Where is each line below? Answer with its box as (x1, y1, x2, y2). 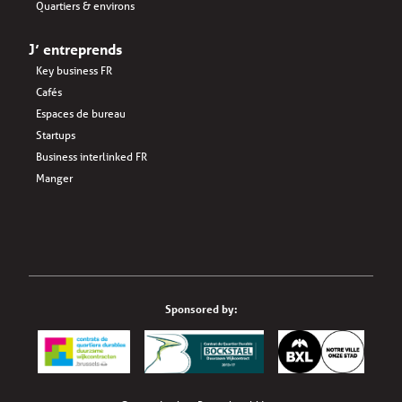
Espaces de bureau (36, 106, 126, 122)
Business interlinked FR (36, 149, 147, 165)
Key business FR (36, 63, 112, 79)
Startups (36, 127, 75, 144)
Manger (36, 170, 73, 187)
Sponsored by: (165, 301, 237, 317)
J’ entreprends (29, 39, 122, 59)
